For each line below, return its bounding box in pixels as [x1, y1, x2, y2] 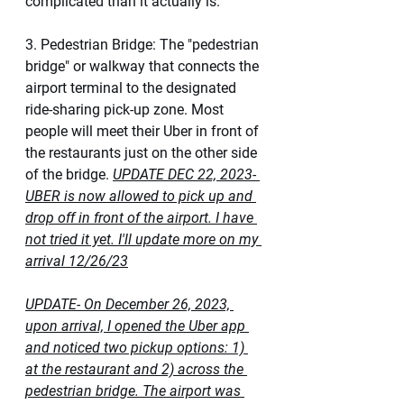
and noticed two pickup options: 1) [25, 339, 248, 356]
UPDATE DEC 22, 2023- [113, 166, 260, 183]
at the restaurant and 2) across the [25, 361, 247, 378]
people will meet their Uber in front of [25, 123, 262, 140]
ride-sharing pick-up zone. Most [25, 101, 227, 118]
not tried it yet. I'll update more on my [25, 231, 262, 248]
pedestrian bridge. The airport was [25, 382, 244, 399]
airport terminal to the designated [25, 79, 240, 96]
